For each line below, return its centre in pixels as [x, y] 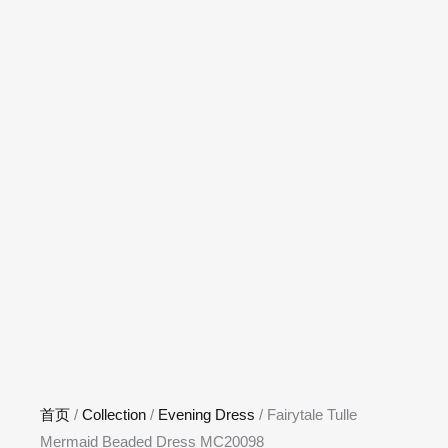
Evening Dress [206, 415]
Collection [114, 415]
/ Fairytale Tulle [306, 415]
